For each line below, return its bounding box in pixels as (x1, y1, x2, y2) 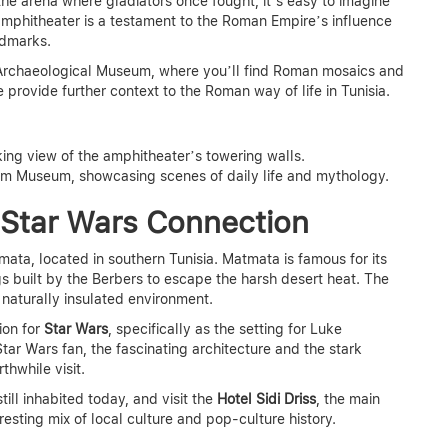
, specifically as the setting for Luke (108, 320, 342, 337)
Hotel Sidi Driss (217, 390, 316, 407)
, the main (316, 390, 380, 407)
